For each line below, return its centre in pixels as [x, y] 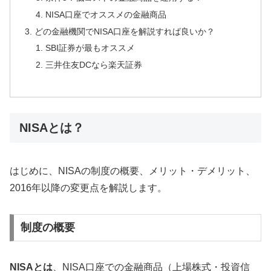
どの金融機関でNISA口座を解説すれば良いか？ [125, 31]
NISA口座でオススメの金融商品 [106, 14]
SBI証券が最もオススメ [90, 48]
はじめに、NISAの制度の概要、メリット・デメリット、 [132, 171]
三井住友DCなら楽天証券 [93, 65]
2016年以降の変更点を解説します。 [88, 188]
